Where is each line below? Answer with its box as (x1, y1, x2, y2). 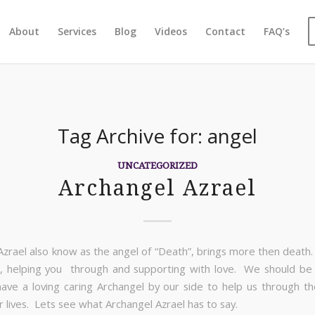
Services (58, 25, 96, 38)
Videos (155, 25, 187, 38)
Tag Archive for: (58, 122, 207, 149)
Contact (205, 25, 245, 38)
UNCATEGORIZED (117, 160, 198, 171)
